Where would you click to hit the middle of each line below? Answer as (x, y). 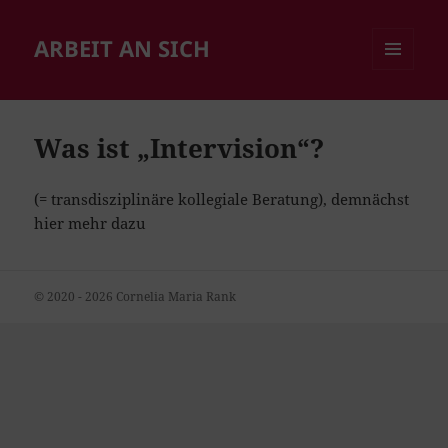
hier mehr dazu (90, 223)
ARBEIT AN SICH (122, 48)
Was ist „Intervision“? (179, 148)
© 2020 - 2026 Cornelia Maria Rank (135, 297)
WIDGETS (400, 112)
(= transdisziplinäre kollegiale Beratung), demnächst (222, 199)
